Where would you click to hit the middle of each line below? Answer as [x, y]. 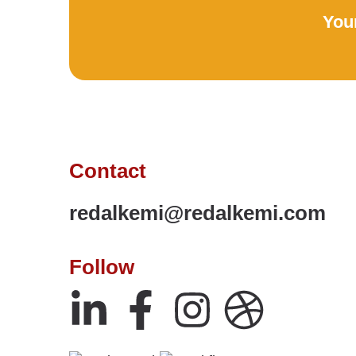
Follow [102, 267]
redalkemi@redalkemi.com [197, 213]
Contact [108, 171]
